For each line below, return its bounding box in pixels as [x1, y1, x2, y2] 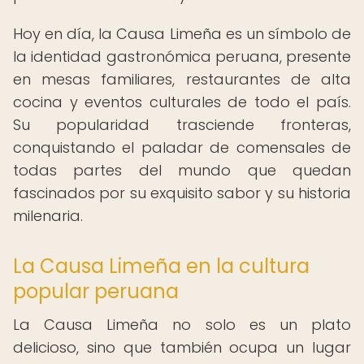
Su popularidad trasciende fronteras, [13, 115, 351, 135]
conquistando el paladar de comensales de [13, 137, 351, 158]
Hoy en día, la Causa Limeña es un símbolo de [13, 24, 351, 44]
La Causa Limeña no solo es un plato [13, 314, 351, 335]
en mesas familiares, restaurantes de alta [13, 69, 351, 89]
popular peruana [13, 278, 179, 305]
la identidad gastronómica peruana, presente [13, 46, 351, 67]
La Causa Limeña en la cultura [13, 253, 310, 279]
